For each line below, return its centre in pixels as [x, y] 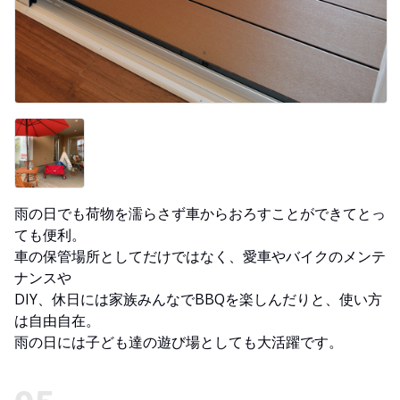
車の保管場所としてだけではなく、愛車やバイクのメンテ [200, 257]
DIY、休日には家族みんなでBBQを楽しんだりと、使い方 [198, 300]
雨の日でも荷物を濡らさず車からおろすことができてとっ [200, 214]
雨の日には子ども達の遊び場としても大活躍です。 [179, 342]
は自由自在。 [57, 321]
